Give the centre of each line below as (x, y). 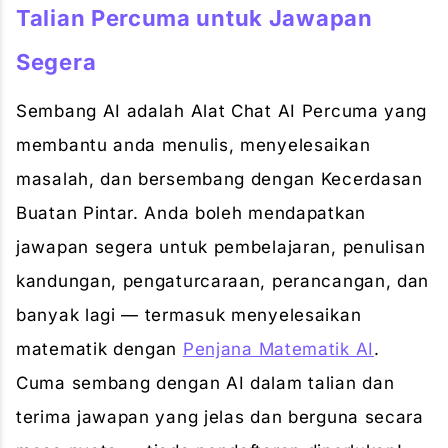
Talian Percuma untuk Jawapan (194, 18)
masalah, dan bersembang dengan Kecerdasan (219, 179)
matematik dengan (99, 349)
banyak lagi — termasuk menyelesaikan (189, 315)
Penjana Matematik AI (278, 349)
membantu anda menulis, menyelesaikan (193, 145)
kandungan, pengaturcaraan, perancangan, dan (223, 281)
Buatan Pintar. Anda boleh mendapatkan (191, 213)
